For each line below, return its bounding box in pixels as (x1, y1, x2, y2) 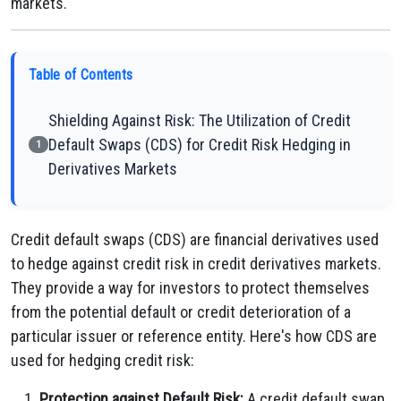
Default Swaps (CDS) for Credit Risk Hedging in (48, 135, 351, 154)
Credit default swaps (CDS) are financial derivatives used (11, 230, 379, 249)
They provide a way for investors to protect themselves (11, 278, 370, 297)
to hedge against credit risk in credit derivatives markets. (11, 254, 381, 273)
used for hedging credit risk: (11, 351, 194, 370)
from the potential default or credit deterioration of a (11, 303, 351, 321)
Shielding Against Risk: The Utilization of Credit (48, 111, 351, 130)
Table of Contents (29, 66, 133, 83)
